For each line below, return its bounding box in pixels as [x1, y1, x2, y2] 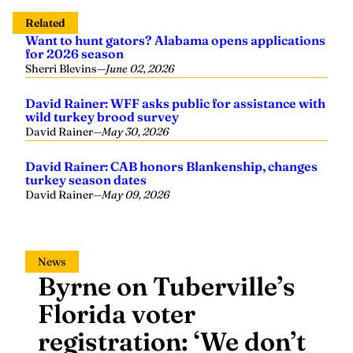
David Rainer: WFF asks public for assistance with [25, 95, 325, 111]
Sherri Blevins [25, 61, 97, 76]
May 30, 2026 [102, 124, 169, 139]
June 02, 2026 [106, 61, 174, 76]
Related [25, 16, 65, 30]
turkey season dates [25, 172, 147, 188]
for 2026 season [25, 46, 124, 61]
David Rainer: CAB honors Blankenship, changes [25, 158, 318, 174]
